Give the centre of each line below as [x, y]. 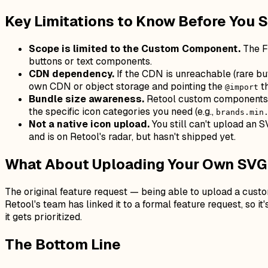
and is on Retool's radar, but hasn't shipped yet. [132, 136]
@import [242, 87]
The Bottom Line [63, 244]
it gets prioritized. [43, 217]
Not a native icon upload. [89, 124]
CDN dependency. [71, 74]
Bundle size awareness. [86, 99]
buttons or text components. [90, 61]
